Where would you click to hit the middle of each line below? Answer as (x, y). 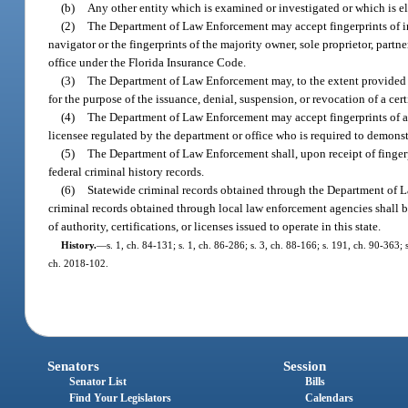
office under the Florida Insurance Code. (148, 62)
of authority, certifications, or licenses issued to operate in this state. (215, 226)
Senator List (98, 382)
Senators (74, 367)
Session (304, 367)
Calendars (329, 398)
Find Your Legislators (121, 398)
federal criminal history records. (127, 171)
